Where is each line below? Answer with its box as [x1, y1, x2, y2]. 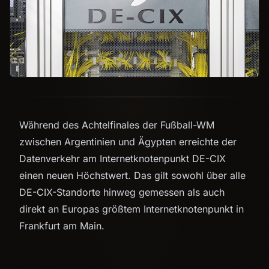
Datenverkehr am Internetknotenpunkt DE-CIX [19, 152, 226, 165]
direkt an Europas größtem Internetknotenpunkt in [19, 202, 244, 215]
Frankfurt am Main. [19, 219, 104, 232]
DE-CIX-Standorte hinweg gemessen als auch [19, 186, 225, 198]
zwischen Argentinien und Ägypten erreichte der [19, 135, 237, 148]
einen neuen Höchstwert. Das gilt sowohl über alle [19, 169, 246, 181]
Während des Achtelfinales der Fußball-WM [19, 118, 214, 131]
